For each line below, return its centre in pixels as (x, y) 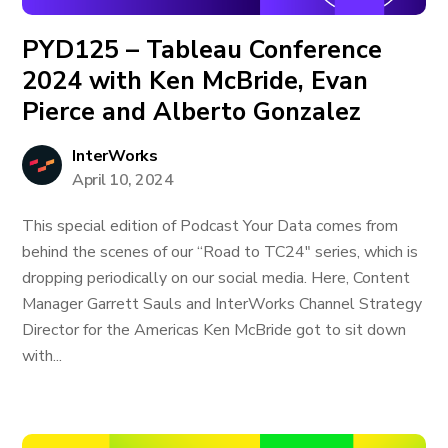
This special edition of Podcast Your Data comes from (210, 226)
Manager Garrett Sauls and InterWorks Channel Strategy (222, 304)
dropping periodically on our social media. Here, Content (216, 278)
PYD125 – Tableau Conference (202, 50)
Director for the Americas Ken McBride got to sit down (214, 330)
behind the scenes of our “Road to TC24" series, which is (220, 252)
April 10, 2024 (123, 180)
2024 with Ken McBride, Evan (195, 81)
